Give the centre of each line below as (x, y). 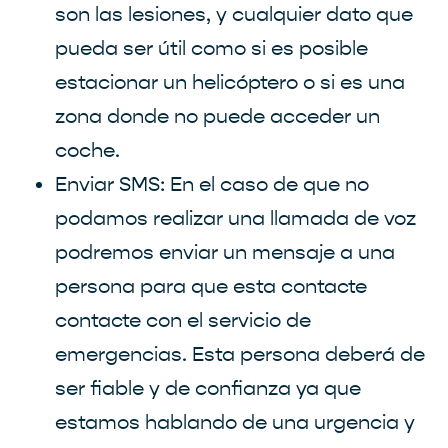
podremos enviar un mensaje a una (225, 252)
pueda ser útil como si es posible (211, 48)
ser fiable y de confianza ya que (208, 388)
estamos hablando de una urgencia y (235, 422)
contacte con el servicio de (183, 320)
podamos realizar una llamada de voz (235, 218)
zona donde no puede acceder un (217, 116)
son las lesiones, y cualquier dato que (234, 14)
